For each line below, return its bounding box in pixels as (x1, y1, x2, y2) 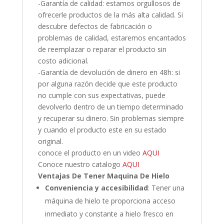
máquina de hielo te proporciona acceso (44, 195, 175, 205)
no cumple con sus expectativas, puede (37, 90, 165, 100)
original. (37, 136, 63, 146)
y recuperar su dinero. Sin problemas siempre (37, 113, 184, 123)
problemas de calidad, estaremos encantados (37, 32, 186, 42)
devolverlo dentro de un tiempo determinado (37, 101, 183, 111)
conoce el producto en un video (37, 147, 142, 157)
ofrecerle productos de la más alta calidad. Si (37, 9, 183, 19)
